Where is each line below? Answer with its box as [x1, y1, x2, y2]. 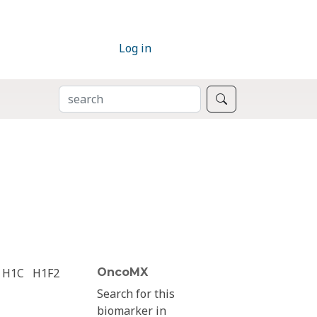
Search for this [97, 286, 175, 302]
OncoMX [97, 265, 149, 279]
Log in [119, 40, 151, 57]
